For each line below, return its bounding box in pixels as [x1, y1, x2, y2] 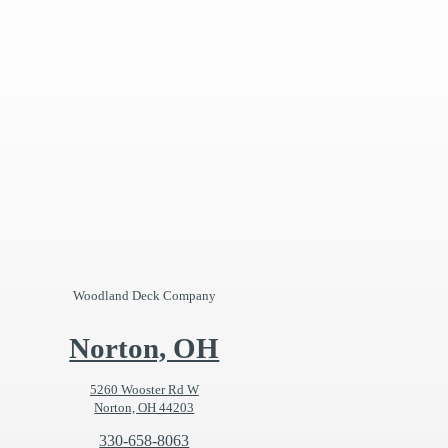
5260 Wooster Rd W [89, 382, 199, 398]
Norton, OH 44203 [94, 400, 195, 416]
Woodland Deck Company [72, 288, 216, 304]
